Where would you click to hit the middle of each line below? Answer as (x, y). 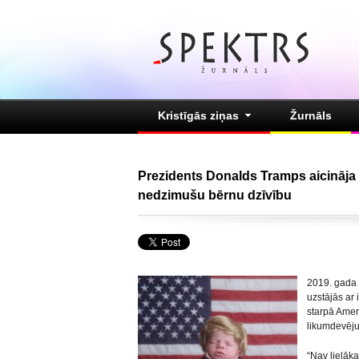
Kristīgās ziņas (198, 115)
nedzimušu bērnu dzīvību (215, 195)
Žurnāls (311, 115)
